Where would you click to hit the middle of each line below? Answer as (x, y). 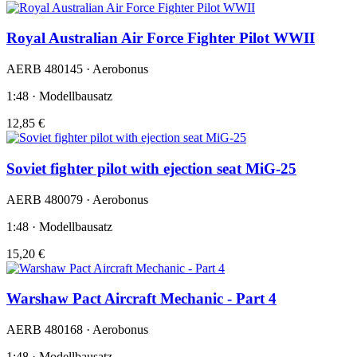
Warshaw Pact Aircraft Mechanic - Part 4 (141, 299)
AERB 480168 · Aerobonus (77, 329)
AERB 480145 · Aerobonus (77, 69)
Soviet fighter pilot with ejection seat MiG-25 (151, 168)
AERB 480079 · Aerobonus (77, 199)
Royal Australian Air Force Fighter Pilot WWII (161, 38)
